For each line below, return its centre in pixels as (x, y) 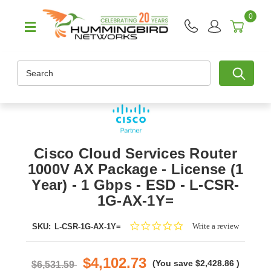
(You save (173, 263)
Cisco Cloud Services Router (135, 154)
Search (31, 67)
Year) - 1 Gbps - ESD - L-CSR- (135, 185)
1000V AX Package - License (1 (135, 169)
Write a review (216, 226)
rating (194, 246)
